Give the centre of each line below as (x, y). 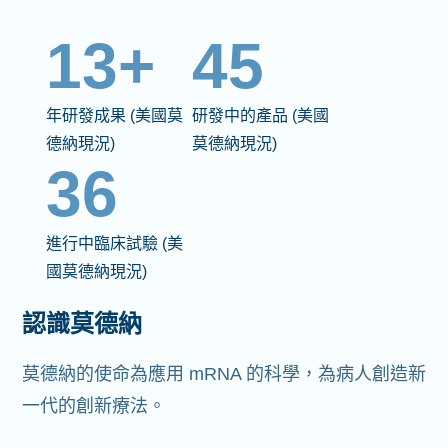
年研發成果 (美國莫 (114, 116)
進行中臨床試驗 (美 (114, 244)
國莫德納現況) (96, 272)
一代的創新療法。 (94, 406)
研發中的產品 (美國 (260, 116)
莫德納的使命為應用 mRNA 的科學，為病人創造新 (224, 374)
